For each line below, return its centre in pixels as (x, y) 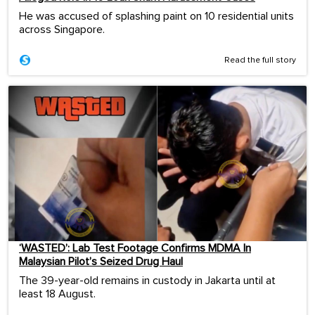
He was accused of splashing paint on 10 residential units (156, 17)
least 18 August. (57, 294)
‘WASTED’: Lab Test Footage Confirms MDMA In (135, 248)
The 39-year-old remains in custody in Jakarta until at (147, 280)
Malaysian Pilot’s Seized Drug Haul (101, 261)
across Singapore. (62, 30)
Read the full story (260, 61)
